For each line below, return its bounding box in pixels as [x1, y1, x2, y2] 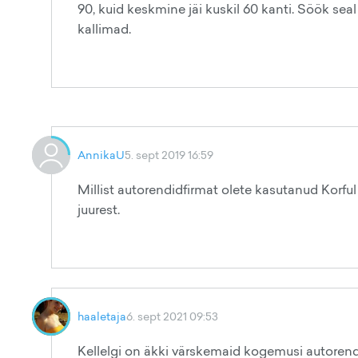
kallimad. [78, 20, 134, 38]
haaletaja [78, 308, 126, 324]
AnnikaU [78, 147, 125, 162]
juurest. [78, 201, 120, 218]
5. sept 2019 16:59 [125, 147, 213, 162]
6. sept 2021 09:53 [126, 308, 218, 324]
